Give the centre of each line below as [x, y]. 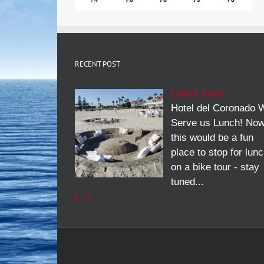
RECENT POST [98, 64]
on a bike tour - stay [215, 167]
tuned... [187, 182]
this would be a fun [212, 138]
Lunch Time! [197, 93]
